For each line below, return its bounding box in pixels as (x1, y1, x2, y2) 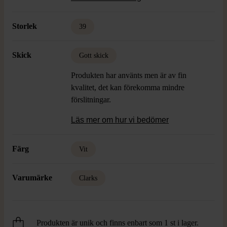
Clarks (79, 174, 97, 182)
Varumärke (12, 173, 52, 182)
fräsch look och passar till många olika (71, 1, 193, 10)
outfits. (71, 13, 93, 22)
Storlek (12, 22, 37, 30)
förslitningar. (71, 95, 111, 104)
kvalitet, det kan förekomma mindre (71, 83, 184, 92)
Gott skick (79, 52, 108, 59)
